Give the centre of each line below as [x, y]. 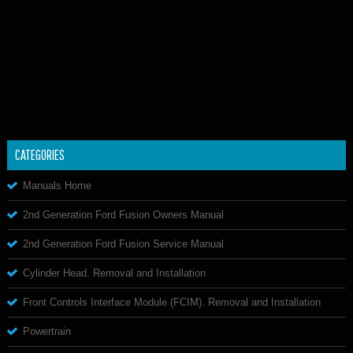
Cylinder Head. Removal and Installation [114, 273]
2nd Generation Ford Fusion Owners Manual [123, 214]
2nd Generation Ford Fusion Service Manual [123, 243]
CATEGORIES [40, 154]
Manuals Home [57, 185]
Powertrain [47, 331]
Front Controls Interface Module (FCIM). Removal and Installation [172, 302]
